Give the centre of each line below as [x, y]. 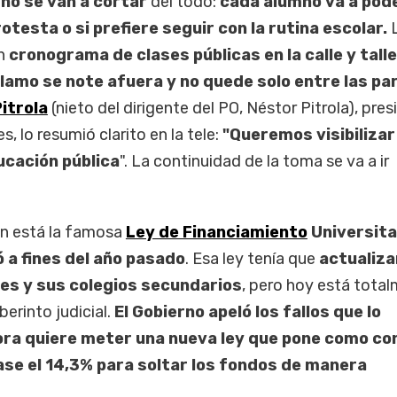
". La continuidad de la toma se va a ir [254, 162]
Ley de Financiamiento [216, 232]
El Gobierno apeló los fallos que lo [245, 311]
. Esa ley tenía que [250, 258]
